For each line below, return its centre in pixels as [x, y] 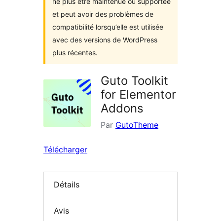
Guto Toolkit [134, 81]
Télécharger [65, 149]
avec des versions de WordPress [105, 40]
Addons [122, 108]
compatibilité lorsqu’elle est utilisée [108, 27]
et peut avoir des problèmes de [103, 14]
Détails [67, 185]
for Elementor [138, 94]
